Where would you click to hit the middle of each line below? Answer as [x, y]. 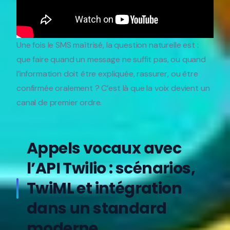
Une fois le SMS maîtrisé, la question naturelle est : [108, 45]
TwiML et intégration [104, 188]
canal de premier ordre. [59, 102]
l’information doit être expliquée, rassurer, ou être [107, 73]
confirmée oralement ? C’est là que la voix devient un [113, 88]
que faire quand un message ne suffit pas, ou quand [111, 59]
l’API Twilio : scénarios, [111, 168]
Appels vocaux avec [104, 148]
